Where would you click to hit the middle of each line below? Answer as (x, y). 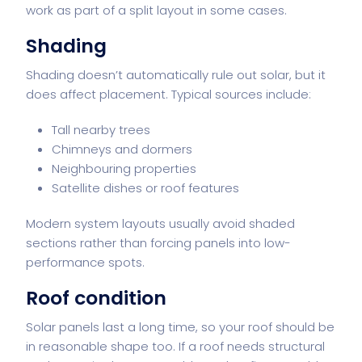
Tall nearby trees (101, 129)
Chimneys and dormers (122, 149)
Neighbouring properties (124, 168)
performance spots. (85, 262)
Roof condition (96, 297)
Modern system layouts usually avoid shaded (160, 223)
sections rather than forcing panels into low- (158, 242)
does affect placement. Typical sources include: (168, 94)
